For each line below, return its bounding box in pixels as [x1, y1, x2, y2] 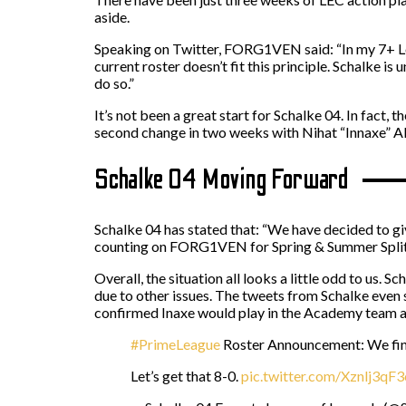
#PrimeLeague [130, 334, 220, 353]
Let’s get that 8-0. [130, 366, 241, 384]
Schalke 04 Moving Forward [94, 163, 349, 196]
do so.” [94, 73, 134, 92]
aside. [94, 7, 130, 25]
